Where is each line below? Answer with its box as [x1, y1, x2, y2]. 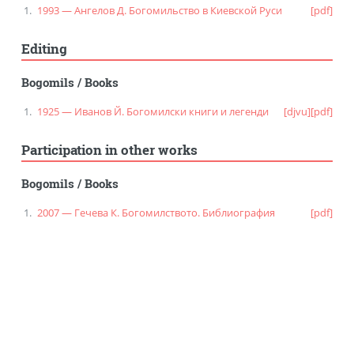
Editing [21, 40, 67, 58]
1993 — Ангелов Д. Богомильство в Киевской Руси [36, 2, 282, 17]
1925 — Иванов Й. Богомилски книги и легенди [36, 104, 269, 119]
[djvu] [284, 104, 311, 119]
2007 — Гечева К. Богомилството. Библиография [36, 205, 275, 220]
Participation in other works [21, 141, 198, 160]
